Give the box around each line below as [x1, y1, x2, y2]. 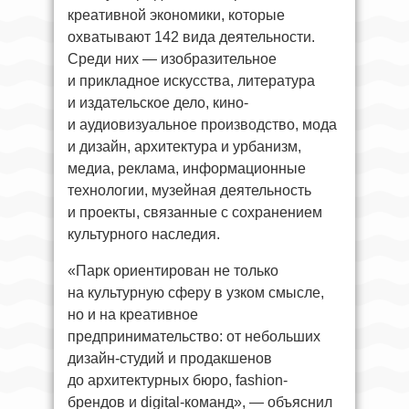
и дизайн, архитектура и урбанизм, [68, 138, 301, 154]
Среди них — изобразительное [68, 50, 277, 67]
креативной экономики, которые [68, 6, 285, 23]
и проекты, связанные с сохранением [68, 204, 322, 220]
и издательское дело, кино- [68, 94, 248, 110]
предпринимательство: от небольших [68, 328, 320, 344]
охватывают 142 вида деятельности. [68, 28, 315, 45]
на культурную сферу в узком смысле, [68, 284, 324, 300]
